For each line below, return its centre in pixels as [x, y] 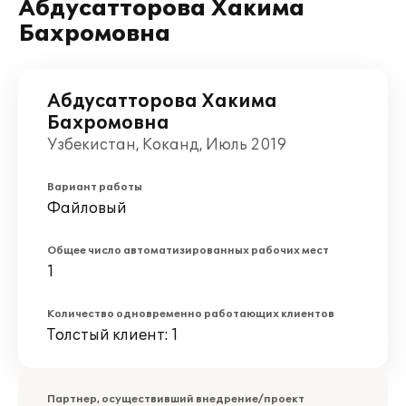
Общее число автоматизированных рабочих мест [188, 251]
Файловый [87, 208]
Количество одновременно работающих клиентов [191, 314]
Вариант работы [95, 187]
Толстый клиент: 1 [113, 335]
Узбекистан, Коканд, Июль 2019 [167, 145]
